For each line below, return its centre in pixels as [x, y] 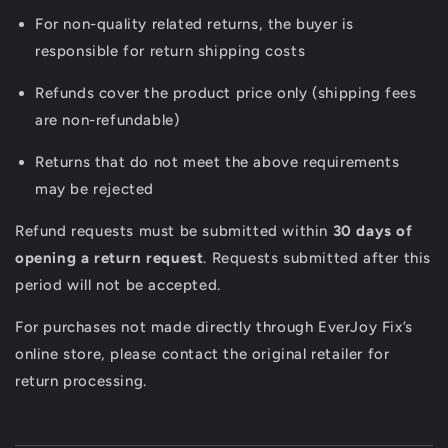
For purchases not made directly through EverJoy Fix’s [214, 327]
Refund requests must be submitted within [174, 231]
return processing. [81, 381]
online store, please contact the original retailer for [202, 354]
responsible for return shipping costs [170, 51]
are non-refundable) [107, 120]
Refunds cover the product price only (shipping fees [226, 93]
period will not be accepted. [118, 285]
